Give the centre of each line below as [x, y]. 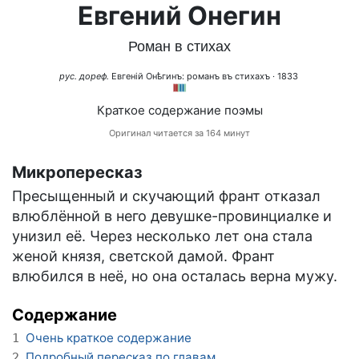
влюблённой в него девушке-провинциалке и [172, 216]
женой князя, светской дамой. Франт [143, 256]
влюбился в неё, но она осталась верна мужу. [175, 276]
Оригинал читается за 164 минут [179, 133]
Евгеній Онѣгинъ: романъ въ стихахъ [190, 77]
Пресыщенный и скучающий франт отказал [166, 196]
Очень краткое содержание [109, 338]
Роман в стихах [179, 47]
